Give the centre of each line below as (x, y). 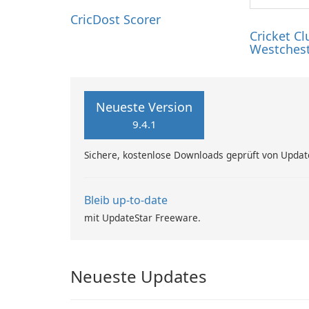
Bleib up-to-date (126, 200)
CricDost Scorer (116, 20)
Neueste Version (144, 107)
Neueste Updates (139, 277)
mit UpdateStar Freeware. (142, 218)
